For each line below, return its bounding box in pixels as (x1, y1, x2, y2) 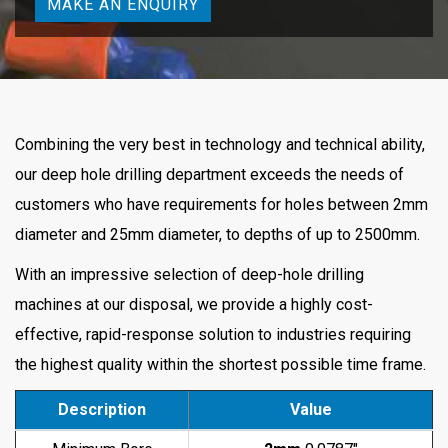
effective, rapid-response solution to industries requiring (15, 325, 411, 344)
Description (58, 400, 146, 419)
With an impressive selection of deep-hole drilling (15, 265, 364, 284)
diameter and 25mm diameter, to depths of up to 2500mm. (15, 225, 420, 244)
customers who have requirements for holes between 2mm (15, 195, 428, 214)
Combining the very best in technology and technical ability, (15, 135, 425, 154)
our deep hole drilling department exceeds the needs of (15, 165, 404, 184)
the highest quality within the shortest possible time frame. (15, 355, 426, 374)
